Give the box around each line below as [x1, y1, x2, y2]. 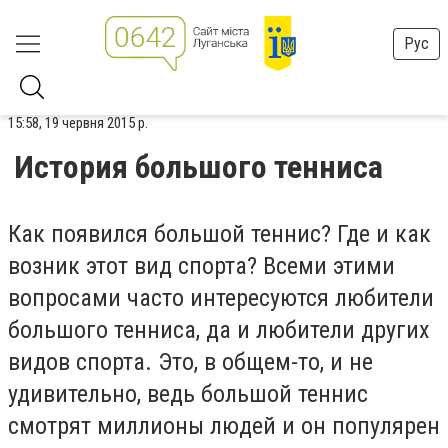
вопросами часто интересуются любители [8, 284, 434, 312]
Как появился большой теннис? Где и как [8, 220, 431, 248]
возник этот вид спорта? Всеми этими [8, 252, 395, 280]
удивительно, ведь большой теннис [8, 380, 368, 408]
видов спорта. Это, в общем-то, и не [8, 348, 373, 376]
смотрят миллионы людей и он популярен [8, 412, 440, 440]
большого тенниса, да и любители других [8, 316, 430, 344]
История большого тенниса [14, 148, 383, 186]
